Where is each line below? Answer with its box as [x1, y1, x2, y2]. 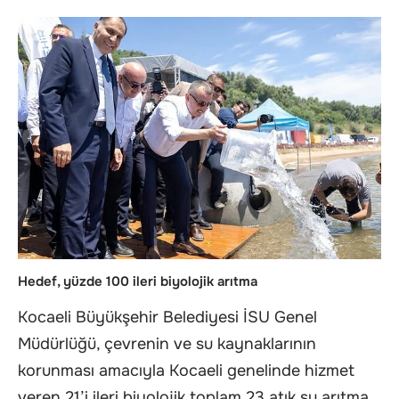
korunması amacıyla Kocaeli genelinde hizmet [18, 360, 354, 380]
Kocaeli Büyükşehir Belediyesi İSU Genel [18, 306, 317, 327]
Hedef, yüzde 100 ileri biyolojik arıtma [18, 273, 257, 291]
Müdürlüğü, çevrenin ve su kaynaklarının [18, 333, 316, 354]
